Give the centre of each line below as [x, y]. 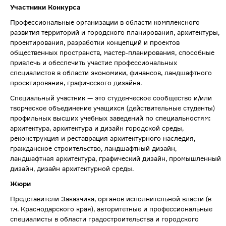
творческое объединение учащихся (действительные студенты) [112, 108]
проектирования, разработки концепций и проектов [95, 43]
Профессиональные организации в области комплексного [105, 22]
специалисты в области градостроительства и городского [104, 219]
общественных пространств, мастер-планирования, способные [112, 53]
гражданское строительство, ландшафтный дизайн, [93, 149]
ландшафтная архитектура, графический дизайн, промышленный [116, 159]
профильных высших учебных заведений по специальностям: [110, 118]
